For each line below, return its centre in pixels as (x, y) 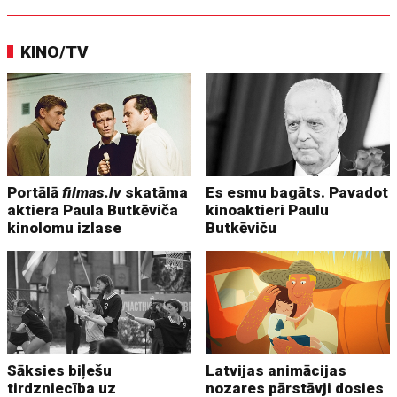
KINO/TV (55, 51)
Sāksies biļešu (60, 370)
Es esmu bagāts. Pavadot (297, 192)
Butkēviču (241, 227)
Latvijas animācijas (276, 370)
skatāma (155, 192)
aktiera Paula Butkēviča (93, 210)
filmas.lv (92, 192)
